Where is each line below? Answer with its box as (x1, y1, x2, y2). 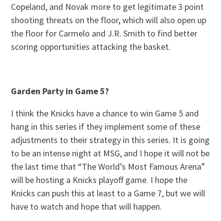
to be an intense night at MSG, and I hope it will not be (11, 147, 210, 159)
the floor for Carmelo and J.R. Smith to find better (11, 27, 198, 39)
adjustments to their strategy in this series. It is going (11, 134, 210, 146)
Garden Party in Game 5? (11, 85, 110, 97)
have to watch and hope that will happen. (11, 200, 162, 212)
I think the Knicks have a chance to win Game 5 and (11, 107, 199, 119)
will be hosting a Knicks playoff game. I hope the (11, 174, 188, 185)
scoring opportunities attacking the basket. (11, 40, 171, 52)
